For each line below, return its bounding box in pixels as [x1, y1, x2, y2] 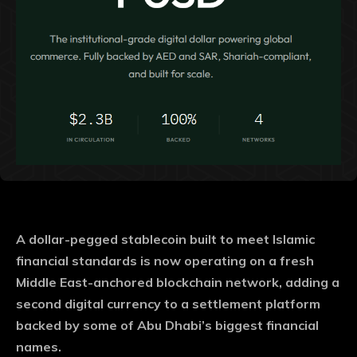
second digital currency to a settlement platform [16, 296, 320, 312]
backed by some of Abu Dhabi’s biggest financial [16, 317, 319, 334]
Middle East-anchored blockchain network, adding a [16, 274, 339, 291]
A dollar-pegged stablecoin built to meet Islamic [16, 231, 315, 248]
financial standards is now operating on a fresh [16, 253, 314, 269]
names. [16, 339, 61, 355]
